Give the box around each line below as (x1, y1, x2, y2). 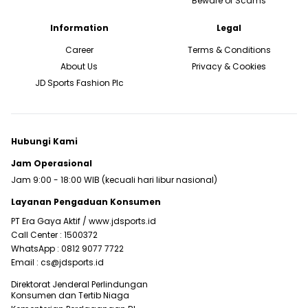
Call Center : (11, 229, 64, 241)
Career (65, 44, 93, 56)
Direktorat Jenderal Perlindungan (11, 278, 148, 290)
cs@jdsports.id (41, 256, 104, 268)
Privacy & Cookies (192, 60, 266, 72)
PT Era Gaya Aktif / (11, 215, 89, 227)
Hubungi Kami (11, 135, 78, 147)
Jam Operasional (11, 157, 92, 169)
